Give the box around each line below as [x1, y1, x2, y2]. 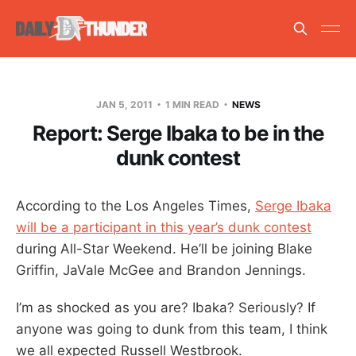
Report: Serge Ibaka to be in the [32, 120, 324, 145]
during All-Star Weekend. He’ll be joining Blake [16, 240, 312, 257]
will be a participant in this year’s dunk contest [16, 219, 311, 235]
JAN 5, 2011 [95, 98, 155, 110]
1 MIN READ [162, 98, 222, 110]
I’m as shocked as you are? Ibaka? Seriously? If [16, 299, 315, 315]
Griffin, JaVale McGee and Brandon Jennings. [16, 261, 306, 278]
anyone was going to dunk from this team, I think [16, 320, 327, 337]
